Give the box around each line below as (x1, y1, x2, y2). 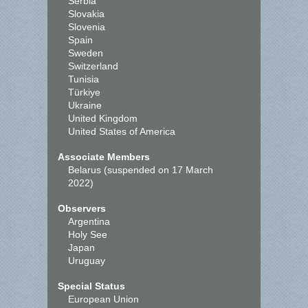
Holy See (68, 229, 107, 240)
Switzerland (68, 60, 118, 71)
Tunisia (68, 74, 99, 85)
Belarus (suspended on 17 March (68, 164, 213, 175)
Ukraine (68, 100, 102, 111)
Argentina (68, 216, 110, 227)
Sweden (68, 47, 103, 58)
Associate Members (58, 151, 150, 162)
